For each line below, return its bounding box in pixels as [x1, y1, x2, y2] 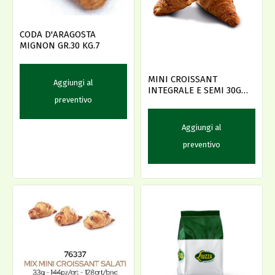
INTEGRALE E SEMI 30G [148, 84, 241, 96]
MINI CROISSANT [148, 73, 217, 85]
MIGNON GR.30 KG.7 [20, 40, 100, 52]
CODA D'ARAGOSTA [20, 29, 96, 41]
